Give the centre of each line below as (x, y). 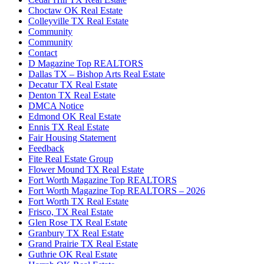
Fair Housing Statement (72, 137)
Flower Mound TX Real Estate (86, 169)
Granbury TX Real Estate (76, 233)
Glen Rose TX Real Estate (78, 222)
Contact (43, 52)
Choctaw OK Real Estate (75, 10)
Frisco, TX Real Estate (71, 212)
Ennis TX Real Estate (69, 127)
